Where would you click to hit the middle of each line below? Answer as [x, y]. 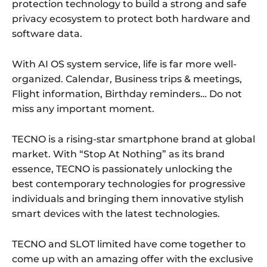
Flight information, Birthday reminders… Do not [127, 94]
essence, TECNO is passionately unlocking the [122, 169]
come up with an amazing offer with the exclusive [133, 259]
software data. [47, 34]
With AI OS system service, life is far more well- [124, 64]
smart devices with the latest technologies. [116, 214]
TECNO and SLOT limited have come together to [129, 244]
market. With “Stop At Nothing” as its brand [118, 154]
